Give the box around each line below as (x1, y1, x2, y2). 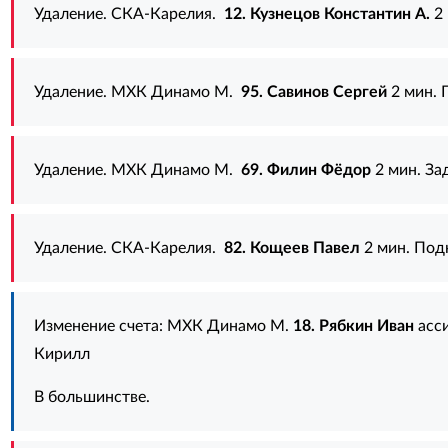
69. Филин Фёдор (240, 162, 371, 178)
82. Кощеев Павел (223, 240, 360, 256)
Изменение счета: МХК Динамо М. (33, 318, 293, 334)
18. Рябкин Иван (292, 318, 414, 334)
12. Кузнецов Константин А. (223, 6, 430, 22)
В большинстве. (33, 389, 150, 405)
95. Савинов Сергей (240, 84, 387, 100)
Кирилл (33, 346, 90, 362)
